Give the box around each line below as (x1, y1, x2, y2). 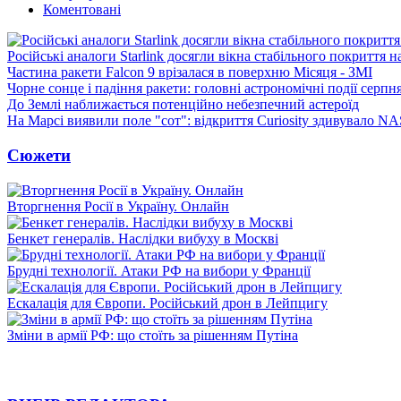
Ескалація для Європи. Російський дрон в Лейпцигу (7, 294, 328, 311)
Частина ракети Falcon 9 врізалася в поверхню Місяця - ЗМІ (7, 64, 372, 81)
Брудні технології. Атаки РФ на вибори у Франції (7, 262, 311, 278)
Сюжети (7, 145, 71, 165)
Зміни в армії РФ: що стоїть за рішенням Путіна (7, 327, 298, 343)
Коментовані (43, 2, 121, 18)
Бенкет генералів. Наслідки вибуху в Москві (7, 230, 278, 246)
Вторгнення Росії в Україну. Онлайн (7, 198, 229, 214)
